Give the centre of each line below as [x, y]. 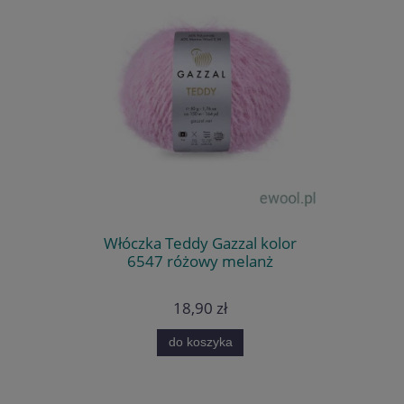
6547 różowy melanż [200, 261]
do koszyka [200, 342]
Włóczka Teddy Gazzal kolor [200, 243]
